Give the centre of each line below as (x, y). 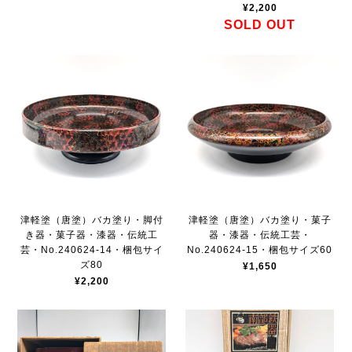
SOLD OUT (260, 25)
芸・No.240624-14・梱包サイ (92, 250)
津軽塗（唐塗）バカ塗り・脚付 (92, 220)
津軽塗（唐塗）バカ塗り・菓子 (260, 220)
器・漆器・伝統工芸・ (260, 235)
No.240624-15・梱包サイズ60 (260, 250)
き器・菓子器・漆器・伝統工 (92, 235)
